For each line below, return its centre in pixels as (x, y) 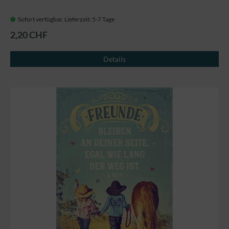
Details (114, 59)
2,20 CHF (29, 35)
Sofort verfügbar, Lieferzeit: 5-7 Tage (66, 19)
